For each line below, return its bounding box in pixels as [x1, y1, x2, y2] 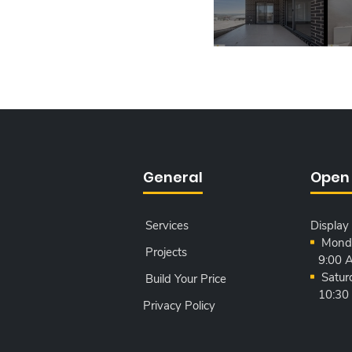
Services [145, 218, 189, 233]
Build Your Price [145, 271, 226, 287]
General [143, 167, 203, 187]
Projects [145, 244, 187, 260]
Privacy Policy [143, 298, 215, 313]
